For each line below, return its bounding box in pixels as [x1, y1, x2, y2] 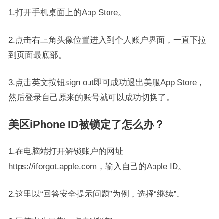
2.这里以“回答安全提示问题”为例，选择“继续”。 [8, 189, 185, 198]
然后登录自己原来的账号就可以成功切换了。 [8, 93, 175, 102]
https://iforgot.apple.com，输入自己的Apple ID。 [8, 162, 186, 171]
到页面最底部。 [8, 50, 66, 59]
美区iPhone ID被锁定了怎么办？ [8, 118, 165, 131]
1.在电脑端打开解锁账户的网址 [8, 147, 123, 155]
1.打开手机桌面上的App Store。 [8, 8, 126, 17]
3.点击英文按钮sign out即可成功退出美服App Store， [8, 78, 205, 87]
